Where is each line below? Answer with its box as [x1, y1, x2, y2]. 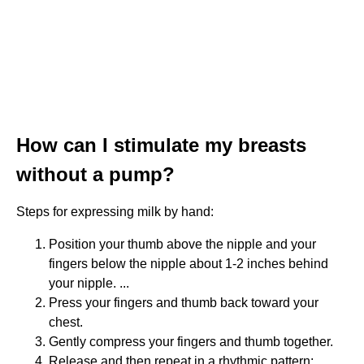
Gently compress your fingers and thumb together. [49, 334, 333, 349]
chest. [49, 314, 83, 329]
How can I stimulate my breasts [16, 133, 306, 156]
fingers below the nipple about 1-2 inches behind [49, 256, 328, 271]
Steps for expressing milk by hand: [16, 204, 214, 219]
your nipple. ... [49, 275, 129, 290]
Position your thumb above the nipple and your [49, 236, 316, 251]
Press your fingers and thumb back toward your [49, 295, 318, 310]
